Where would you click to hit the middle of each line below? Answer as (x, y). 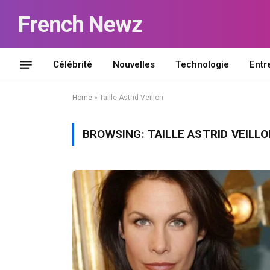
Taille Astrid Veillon (131, 98)
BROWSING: (115, 134)
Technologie (202, 64)
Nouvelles (134, 64)
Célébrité (73, 64)
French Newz (80, 24)
